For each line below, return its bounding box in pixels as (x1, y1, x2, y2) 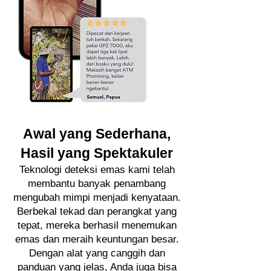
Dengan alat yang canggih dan (28, 247, 165, 259)
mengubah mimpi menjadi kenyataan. (13, 192, 181, 203)
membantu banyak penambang (28, 178, 166, 189)
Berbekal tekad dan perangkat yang (17, 206, 177, 217)
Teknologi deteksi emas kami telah (19, 164, 175, 175)
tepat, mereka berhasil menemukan (17, 220, 177, 231)
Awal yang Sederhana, (23, 126, 171, 142)
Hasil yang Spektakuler (21, 145, 173, 161)
